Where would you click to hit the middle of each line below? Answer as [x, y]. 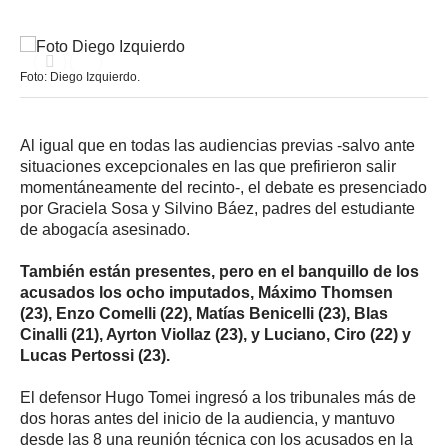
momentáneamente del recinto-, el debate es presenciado [223, 187]
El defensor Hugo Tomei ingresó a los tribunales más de [218, 397]
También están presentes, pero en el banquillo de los [219, 271]
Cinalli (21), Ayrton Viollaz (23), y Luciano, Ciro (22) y [215, 334]
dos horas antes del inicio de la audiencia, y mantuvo [207, 418]
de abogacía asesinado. [105, 229]
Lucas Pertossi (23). [95, 355]
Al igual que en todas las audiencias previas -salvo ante [217, 145]
